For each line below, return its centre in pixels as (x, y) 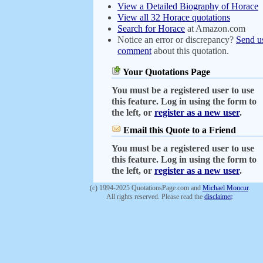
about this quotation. (190, 51)
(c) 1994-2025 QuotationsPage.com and (146, 188)
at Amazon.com (215, 28)
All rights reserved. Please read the (155, 197)
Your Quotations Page (166, 72)
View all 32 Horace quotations (174, 17)
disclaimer (218, 197)
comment (134, 51)
